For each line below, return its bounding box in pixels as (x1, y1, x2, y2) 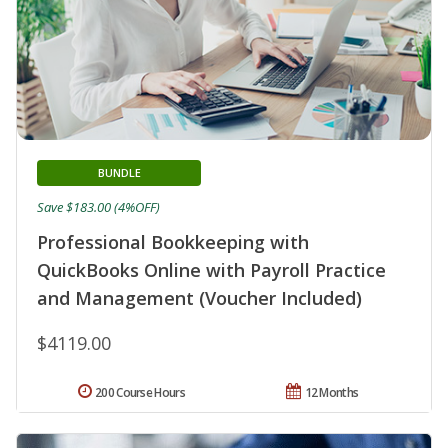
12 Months (304, 383, 359, 401)
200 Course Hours (95, 383, 185, 401)
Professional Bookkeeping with (37, 229, 309, 254)
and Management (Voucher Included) (37, 285, 362, 310)
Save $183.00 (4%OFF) (37, 197, 160, 216)
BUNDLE (97, 164, 141, 180)
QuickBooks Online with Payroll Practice (37, 257, 386, 282)
